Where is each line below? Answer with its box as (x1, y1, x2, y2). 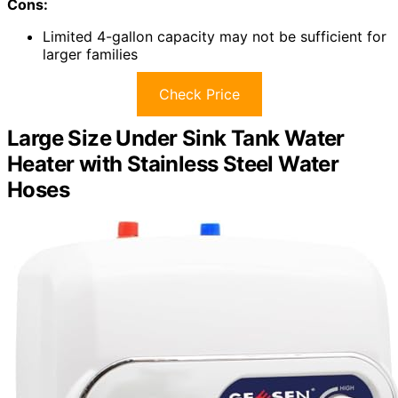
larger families (43, 45, 138, 64)
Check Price (158, 85, 240, 104)
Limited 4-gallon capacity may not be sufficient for (43, 28, 386, 46)
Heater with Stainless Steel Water (7, 151, 339, 178)
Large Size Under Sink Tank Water (7, 125, 345, 152)
